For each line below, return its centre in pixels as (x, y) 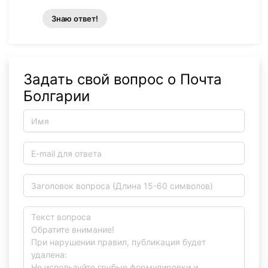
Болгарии (57, 96)
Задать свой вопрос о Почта (123, 80)
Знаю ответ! (75, 19)
